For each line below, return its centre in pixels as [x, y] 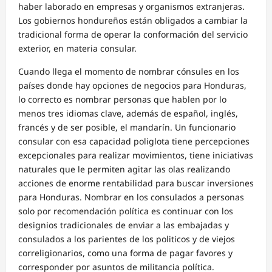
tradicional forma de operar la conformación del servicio [133, 35]
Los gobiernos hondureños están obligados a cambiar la [133, 21]
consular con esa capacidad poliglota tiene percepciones [134, 141]
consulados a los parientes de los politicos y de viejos [127, 239]
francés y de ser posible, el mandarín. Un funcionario [127, 127]
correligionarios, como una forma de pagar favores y [125, 253]
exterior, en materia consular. [79, 49]
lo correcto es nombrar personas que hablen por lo [122, 100]
